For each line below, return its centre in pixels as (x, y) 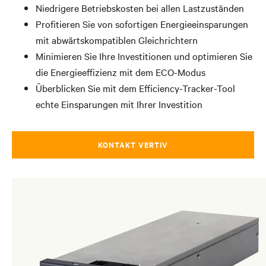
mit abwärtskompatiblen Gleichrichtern (117, 40)
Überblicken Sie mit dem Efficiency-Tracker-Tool (135, 88)
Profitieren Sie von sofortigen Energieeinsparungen (142, 24)
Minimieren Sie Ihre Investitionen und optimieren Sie (144, 56)
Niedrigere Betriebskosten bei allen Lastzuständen (140, 8)
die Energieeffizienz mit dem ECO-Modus (121, 72)
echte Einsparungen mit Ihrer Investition (119, 104)
